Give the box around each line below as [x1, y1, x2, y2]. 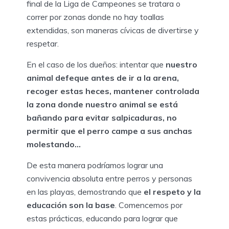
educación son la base [27, 199, 115, 210]
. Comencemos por [115, 199, 182, 210]
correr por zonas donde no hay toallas [27, 11, 164, 22]
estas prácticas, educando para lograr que [27, 213, 178, 223]
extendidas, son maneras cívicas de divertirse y [27, 25, 199, 35]
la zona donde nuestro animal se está [27, 99, 178, 109]
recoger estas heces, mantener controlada [27, 85, 199, 96]
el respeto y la [144, 186, 201, 197]
